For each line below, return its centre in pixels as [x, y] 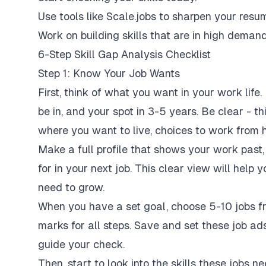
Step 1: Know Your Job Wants [109, 73]
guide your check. [81, 244]
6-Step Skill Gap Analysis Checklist [124, 54]
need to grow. [71, 187]
